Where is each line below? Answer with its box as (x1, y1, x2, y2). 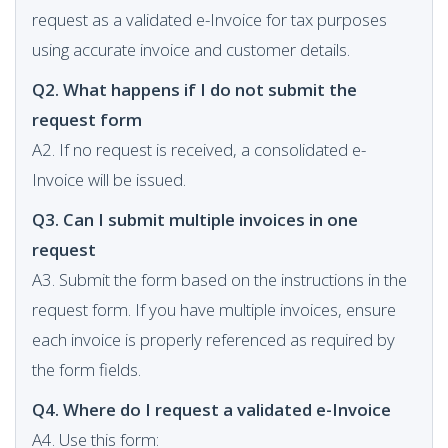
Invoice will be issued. (32, 168, 186, 191)
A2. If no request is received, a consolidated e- (32, 138, 366, 161)
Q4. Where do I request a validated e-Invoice (32, 398, 391, 421)
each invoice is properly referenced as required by (32, 328, 395, 351)
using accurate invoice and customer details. (32, 38, 350, 61)
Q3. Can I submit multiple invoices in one (32, 208, 358, 231)
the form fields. (32, 358, 141, 381)
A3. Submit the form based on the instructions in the (32, 268, 407, 291)
